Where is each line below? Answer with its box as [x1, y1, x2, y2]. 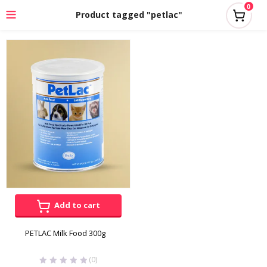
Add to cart [54, 200, 100, 211]
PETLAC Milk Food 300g [25, 228, 105, 239]
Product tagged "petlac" [76, 9, 182, 20]
